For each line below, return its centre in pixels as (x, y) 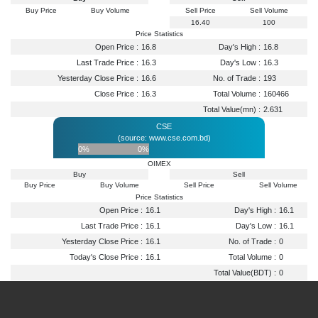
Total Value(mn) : (231, 109)
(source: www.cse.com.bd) (164, 137)
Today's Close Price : (106, 257)
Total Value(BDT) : (245, 272)
